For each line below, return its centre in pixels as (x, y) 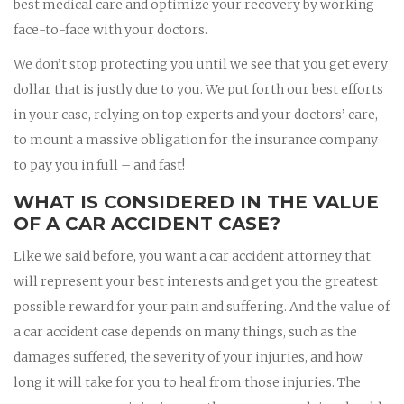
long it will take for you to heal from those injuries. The (187, 382)
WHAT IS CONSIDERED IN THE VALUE (196, 202)
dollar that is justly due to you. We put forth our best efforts (198, 89)
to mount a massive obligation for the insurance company (196, 139)
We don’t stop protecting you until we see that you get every (201, 64)
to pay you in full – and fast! (99, 165)
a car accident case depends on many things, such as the (185, 331)
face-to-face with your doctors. (110, 29)
